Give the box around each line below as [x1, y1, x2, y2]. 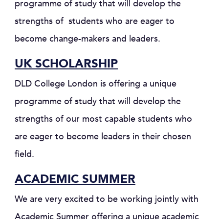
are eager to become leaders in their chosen [15, 131, 191, 143]
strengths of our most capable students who [15, 113, 192, 125]
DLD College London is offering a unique [15, 78, 176, 90]
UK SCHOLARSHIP [15, 56, 118, 72]
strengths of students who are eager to [15, 15, 175, 27]
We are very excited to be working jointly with [15, 193, 198, 205]
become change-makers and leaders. [15, 33, 160, 45]
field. [15, 148, 34, 160]
